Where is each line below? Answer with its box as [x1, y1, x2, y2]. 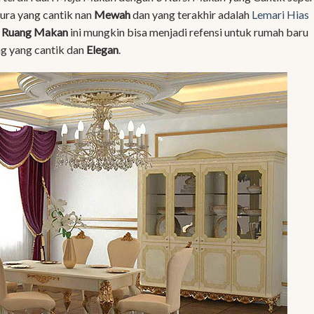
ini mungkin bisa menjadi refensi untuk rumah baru [68, 25, 308, 39]
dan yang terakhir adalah [130, 7, 252, 21]
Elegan [84, 42, 118, 56]
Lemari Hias [252, 7, 309, 21]
